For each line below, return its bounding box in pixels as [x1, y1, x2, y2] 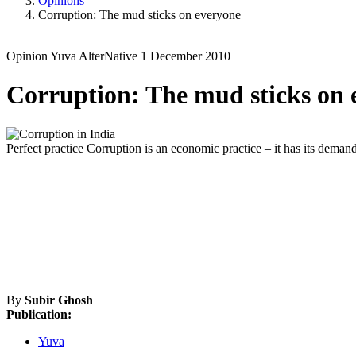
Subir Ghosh [25, 292, 93, 307]
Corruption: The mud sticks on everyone [38, 7, 241, 21]
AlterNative [79, 48, 141, 63]
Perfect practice [6, 141, 87, 155]
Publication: [6, 307, 72, 321]
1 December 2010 [141, 48, 230, 63]
